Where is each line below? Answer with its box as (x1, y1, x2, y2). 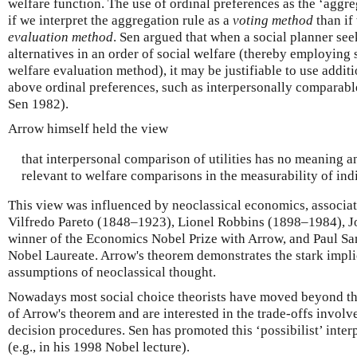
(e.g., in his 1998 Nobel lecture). (8, 339, 190, 355)
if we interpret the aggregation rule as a (8, 13, 233, 28)
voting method (233, 13, 313, 28)
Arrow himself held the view (8, 121, 168, 136)
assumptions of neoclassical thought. (8, 265, 216, 280)
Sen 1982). (8, 96, 69, 112)
